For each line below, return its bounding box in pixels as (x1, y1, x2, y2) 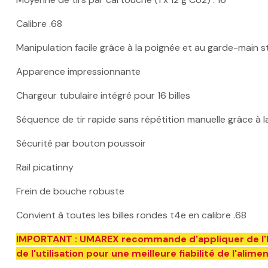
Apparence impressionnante (16, 65, 141, 78)
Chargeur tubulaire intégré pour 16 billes (16, 89, 190, 102)
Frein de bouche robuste (16, 184, 124, 197)
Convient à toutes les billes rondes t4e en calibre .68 (16, 208, 246, 221)
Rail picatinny (16, 160, 74, 173)
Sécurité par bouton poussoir (16, 136, 146, 150)
